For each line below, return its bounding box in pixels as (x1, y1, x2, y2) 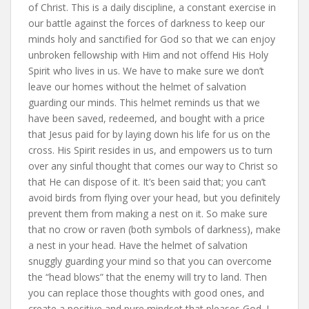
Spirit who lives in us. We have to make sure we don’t (28, 63, 264, 77)
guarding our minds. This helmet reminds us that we (28, 95, 260, 109)
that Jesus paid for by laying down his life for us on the (28, 127, 270, 141)
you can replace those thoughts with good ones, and (28, 286, 264, 299)
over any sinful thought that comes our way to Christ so (28, 159, 278, 172)
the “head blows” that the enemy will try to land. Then (28, 270, 267, 283)
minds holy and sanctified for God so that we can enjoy (28, 32, 275, 46)
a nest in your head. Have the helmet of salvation (28, 238, 248, 252)
